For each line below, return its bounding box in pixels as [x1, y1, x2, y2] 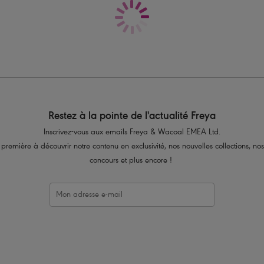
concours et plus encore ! [89, 157, 174, 166]
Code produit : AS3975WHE [132, 27, 225, 36]
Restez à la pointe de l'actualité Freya [48, 111, 216, 123]
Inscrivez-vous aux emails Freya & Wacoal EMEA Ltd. [43, 128, 220, 138]
